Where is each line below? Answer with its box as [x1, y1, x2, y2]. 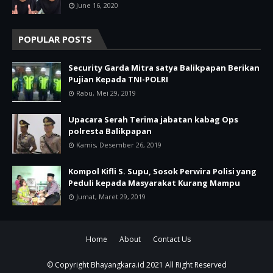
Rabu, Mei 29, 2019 [76, 88, 136, 97]
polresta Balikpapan [68, 125, 152, 136]
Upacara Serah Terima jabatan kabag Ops [68, 113, 238, 125]
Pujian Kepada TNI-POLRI [68, 73, 168, 85]
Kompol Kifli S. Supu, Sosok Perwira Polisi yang [68, 165, 257, 177]
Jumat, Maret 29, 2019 [76, 191, 146, 201]
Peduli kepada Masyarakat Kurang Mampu [68, 177, 240, 188]
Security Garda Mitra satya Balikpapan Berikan [68, 62, 260, 73]
